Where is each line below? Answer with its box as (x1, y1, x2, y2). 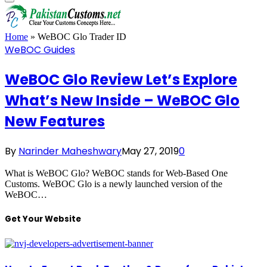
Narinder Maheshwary (18, 144, 122, 158)
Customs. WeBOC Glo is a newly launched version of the (5, 178, 222, 189)
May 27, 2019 (122, 144, 179, 158)
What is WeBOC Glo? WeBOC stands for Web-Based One (5, 167, 228, 178)
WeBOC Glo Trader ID (38, 32, 126, 42)
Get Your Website (5, 213, 81, 225)
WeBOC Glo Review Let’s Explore (5, 69, 237, 89)
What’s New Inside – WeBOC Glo (5, 90, 240, 110)
